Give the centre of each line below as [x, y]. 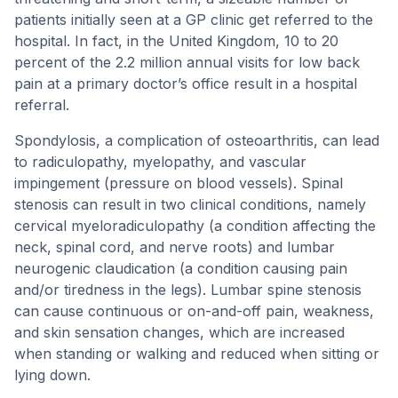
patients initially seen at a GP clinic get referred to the [194, 20]
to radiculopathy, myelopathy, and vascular [160, 162]
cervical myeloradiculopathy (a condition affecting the [195, 226]
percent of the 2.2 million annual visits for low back [187, 62]
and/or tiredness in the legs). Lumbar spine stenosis [188, 290]
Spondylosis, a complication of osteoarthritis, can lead [197, 140]
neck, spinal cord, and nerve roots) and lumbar [175, 247]
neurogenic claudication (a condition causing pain [181, 268]
